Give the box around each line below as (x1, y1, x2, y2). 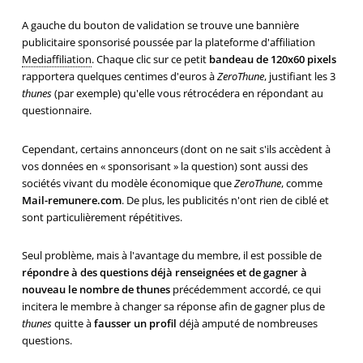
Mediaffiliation (21, 52, 92, 67)
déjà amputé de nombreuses (176, 316, 318, 331)
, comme (280, 175, 322, 190)
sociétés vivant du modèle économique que (21, 175, 234, 190)
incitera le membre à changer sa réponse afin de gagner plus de (21, 299, 325, 314)
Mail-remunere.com (21, 192, 122, 207)
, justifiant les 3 (263, 69, 335, 84)
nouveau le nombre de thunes (21, 282, 170, 297)
